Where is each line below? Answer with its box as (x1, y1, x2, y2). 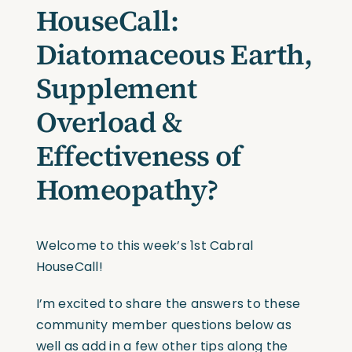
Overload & (35, 103, 183, 142)
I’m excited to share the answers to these (35, 295, 301, 313)
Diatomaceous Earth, (35, 35, 313, 75)
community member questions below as (35, 316, 291, 335)
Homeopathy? (35, 170, 218, 210)
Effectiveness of (35, 137, 242, 176)
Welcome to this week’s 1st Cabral (35, 236, 254, 255)
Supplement (35, 69, 197, 108)
